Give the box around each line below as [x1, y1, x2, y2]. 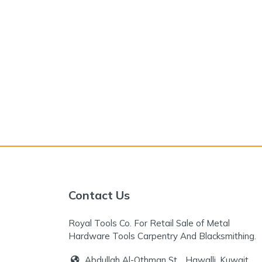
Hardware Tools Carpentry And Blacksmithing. [68, 230, 256, 242]
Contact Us [68, 188, 130, 203]
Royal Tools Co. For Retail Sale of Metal [68, 218, 230, 229]
